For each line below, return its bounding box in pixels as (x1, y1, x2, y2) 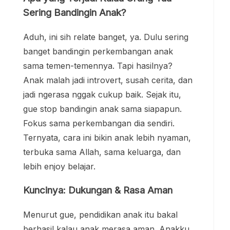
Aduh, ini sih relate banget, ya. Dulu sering (23, 32, 188, 43)
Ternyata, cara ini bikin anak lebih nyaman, (23, 132, 191, 143)
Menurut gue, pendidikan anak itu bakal (23, 209, 178, 220)
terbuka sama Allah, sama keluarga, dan (23, 147, 181, 158)
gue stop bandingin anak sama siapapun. (23, 104, 182, 114)
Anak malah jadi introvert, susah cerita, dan (23, 75, 193, 86)
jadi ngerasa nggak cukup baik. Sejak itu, (23, 89, 181, 100)
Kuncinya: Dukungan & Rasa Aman (23, 184, 172, 196)
